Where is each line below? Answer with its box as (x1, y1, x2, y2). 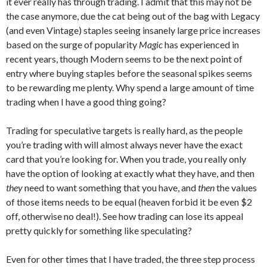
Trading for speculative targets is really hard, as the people (6, 125, 243, 136)
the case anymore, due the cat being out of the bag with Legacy (6, 10, 260, 21)
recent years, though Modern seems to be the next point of (6, 53, 243, 64)
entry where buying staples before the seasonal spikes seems (6, 67, 252, 79)
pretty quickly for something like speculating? (6, 225, 192, 236)
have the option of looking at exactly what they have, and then (6, 167, 254, 179)
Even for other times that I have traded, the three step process (6, 253, 255, 265)
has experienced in (163, 39, 239, 50)
